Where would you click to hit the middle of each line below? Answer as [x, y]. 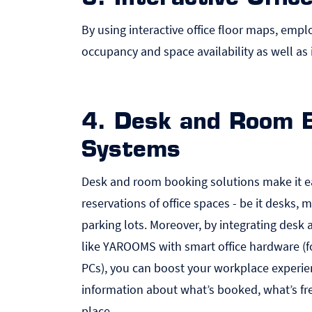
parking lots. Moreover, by [150, 225]
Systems [131, 151]
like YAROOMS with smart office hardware [190, 246]
